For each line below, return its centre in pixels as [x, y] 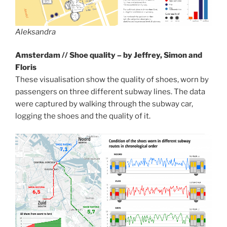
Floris [26, 68]
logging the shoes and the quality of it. [83, 116]
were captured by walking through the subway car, [104, 104]
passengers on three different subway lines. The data [110, 92]
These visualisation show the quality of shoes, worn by [112, 80]
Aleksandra [35, 32]
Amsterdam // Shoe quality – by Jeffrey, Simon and [109, 55]
